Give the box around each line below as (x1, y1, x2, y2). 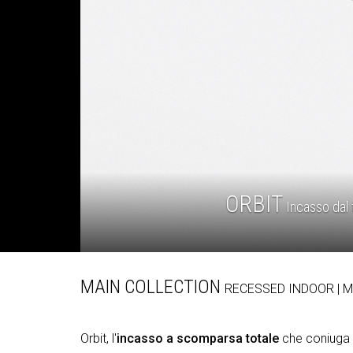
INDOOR (288, 281, 337, 296)
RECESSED (225, 281, 288, 296)
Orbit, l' (80, 330, 117, 346)
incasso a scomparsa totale (117, 330, 279, 346)
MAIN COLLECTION (80, 275, 225, 298)
